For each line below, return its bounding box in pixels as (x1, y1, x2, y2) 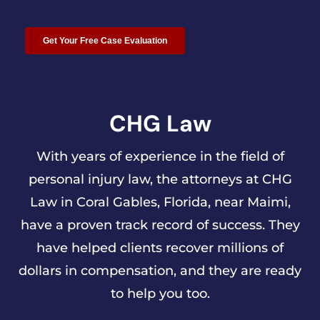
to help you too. (110, 285, 210, 301)
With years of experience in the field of (36, 148, 284, 164)
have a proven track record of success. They (20, 216, 300, 233)
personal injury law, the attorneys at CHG (28, 171, 292, 187)
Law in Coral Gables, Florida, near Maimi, (29, 194, 291, 210)
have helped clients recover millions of (36, 239, 284, 256)
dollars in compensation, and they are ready (19, 262, 301, 279)
